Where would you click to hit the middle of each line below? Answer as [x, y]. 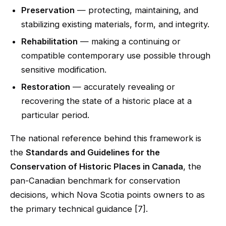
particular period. [55, 115]
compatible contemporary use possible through [116, 55]
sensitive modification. [64, 70]
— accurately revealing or [123, 87]
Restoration [46, 87]
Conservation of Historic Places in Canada [97, 166]
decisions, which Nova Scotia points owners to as [107, 195]
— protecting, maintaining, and [136, 10]
